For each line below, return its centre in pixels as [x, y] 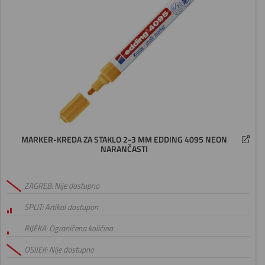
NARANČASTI [124, 149]
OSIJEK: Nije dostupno [59, 250]
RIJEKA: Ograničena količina [69, 229]
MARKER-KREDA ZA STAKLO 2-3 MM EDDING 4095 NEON [124, 140]
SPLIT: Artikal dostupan [61, 207]
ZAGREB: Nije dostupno [62, 186]
